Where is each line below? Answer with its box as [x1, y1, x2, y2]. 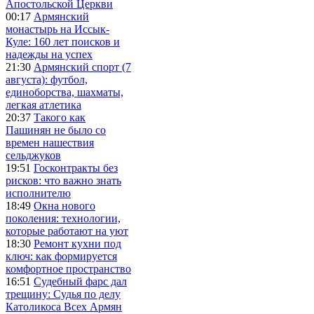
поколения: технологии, [6, 212, 121, 224]
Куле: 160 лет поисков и [6, 35, 120, 48]
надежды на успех [6, 48, 93, 60]
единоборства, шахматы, [6, 86, 123, 98]
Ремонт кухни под [34, 237, 121, 250]
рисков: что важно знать [6, 174, 121, 186]
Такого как [34, 111, 86, 123]
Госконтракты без [34, 161, 118, 174]
